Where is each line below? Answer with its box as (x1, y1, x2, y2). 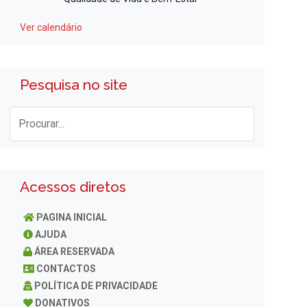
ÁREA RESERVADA (34, 246, 114, 258)
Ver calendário (20, 21, 83, 33)
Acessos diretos (20, 178, 127, 196)
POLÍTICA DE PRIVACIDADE (34, 280, 158, 292)
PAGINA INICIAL (36, 212, 108, 223)
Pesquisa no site (20, 75, 128, 93)
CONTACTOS (36, 263, 97, 275)
